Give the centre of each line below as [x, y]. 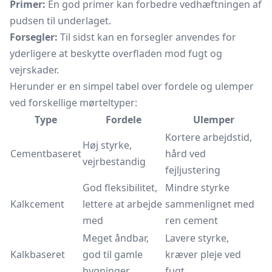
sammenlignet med [210, 204]
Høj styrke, [107, 145]
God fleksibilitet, [120, 188]
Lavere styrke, [197, 238]
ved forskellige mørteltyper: [73, 103]
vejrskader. [34, 70]
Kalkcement [37, 204]
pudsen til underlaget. [60, 21]
